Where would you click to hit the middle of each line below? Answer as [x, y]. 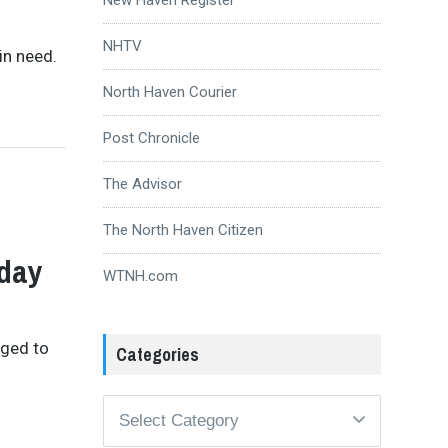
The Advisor [142, 183]
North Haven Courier [169, 91]
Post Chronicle [151, 137]
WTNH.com [140, 275]
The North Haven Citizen [182, 229]
